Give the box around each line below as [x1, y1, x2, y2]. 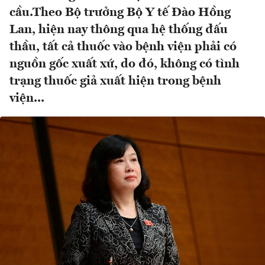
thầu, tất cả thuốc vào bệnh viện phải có [9, 41, 237, 54]
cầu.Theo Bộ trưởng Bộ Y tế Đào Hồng [9, 7, 231, 20]
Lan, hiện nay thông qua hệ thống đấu [9, 24, 228, 37]
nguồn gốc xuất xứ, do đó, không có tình [9, 58, 240, 71]
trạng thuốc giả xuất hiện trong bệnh [9, 75, 221, 88]
